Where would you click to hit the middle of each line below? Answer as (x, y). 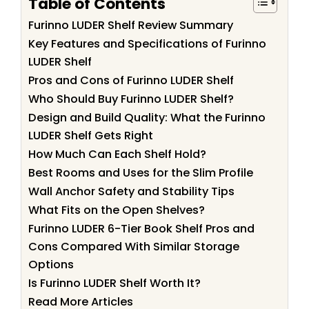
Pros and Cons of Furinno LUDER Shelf (131, 81)
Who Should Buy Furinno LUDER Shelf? (131, 99)
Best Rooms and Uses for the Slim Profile (141, 173)
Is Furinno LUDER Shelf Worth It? (114, 283)
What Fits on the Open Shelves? (117, 210)
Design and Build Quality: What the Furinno (147, 118)
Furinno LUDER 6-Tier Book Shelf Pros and (141, 229)
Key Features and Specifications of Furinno (147, 44)
